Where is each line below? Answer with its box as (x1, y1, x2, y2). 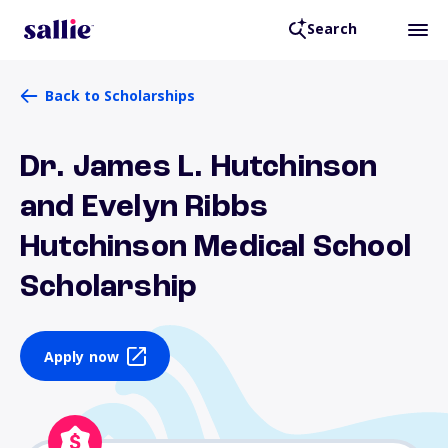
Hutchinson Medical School (20, 232, 412, 264)
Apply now (43, 346, 120, 366)
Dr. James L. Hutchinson (20, 152, 378, 184)
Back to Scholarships (45, 86, 195, 105)
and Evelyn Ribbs (20, 192, 269, 224)
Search (306, 19, 357, 39)
